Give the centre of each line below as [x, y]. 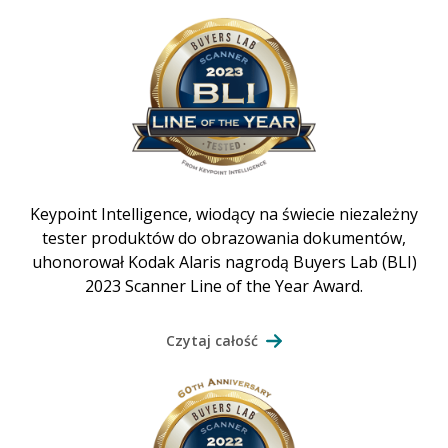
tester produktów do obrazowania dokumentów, [224, 237]
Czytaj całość [212, 340]
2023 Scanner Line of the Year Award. [224, 285]
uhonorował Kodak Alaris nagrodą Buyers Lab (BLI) [224, 261]
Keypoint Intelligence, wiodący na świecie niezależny [224, 213]
